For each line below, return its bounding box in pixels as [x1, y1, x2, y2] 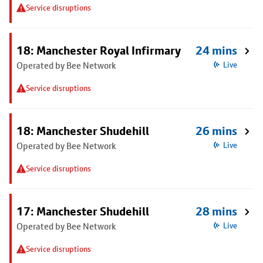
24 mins [195, 43, 237, 58]
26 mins [195, 124, 237, 138]
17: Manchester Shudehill [16, 204, 149, 218]
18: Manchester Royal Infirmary [16, 43, 181, 58]
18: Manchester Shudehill [16, 124, 149, 138]
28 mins [195, 204, 237, 218]
